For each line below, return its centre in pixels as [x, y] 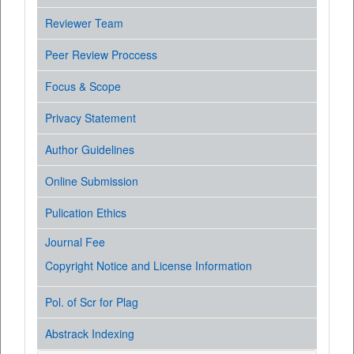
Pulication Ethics [86, 213]
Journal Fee [75, 242]
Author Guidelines [90, 150]
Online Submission [92, 181]
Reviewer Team [84, 23]
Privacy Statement [90, 118]
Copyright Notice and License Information [149, 266]
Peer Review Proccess [101, 55]
